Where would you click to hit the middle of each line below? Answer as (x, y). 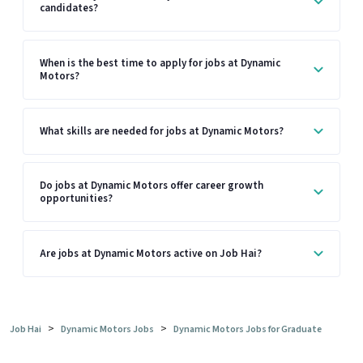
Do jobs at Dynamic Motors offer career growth (152, 186)
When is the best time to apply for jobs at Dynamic (160, 63)
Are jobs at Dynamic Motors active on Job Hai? (151, 253)
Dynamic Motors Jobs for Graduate (248, 330)
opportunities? (76, 199)
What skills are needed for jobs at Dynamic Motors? (162, 131)
